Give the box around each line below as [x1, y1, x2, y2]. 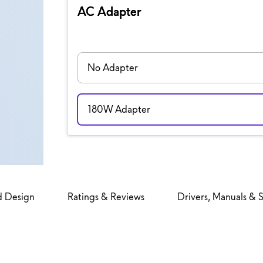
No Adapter [87, 60, 138, 74]
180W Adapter [87, 102, 150, 116]
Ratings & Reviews [68, 190, 144, 203]
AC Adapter [77, 3, 141, 19]
